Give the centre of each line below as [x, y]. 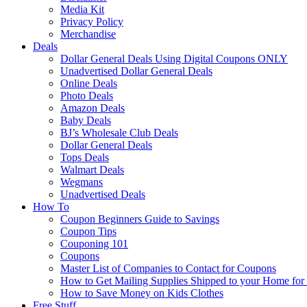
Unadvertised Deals [103, 194]
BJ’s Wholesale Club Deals [119, 132]
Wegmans [82, 182]
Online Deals [89, 83]
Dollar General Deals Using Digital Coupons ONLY [174, 58]
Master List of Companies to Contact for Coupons [168, 268]
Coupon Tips [88, 231]
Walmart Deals [92, 169]
